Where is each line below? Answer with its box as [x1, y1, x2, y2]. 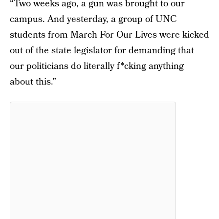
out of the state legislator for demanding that [10, 44, 194, 57]
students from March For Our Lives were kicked [10, 28, 209, 42]
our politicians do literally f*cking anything [10, 60, 184, 73]
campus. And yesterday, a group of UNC [10, 13, 176, 26]
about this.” [10, 75, 56, 88]
